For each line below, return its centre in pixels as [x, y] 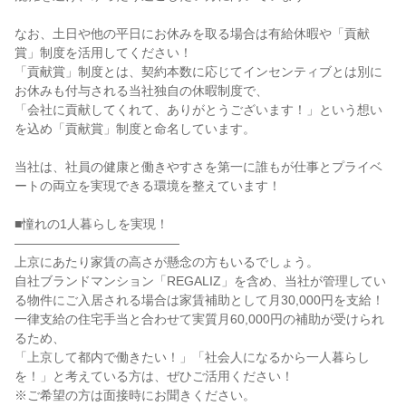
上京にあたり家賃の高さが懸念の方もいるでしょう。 [167, 262]
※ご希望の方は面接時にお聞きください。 [135, 395]
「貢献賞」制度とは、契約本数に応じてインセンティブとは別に [198, 72]
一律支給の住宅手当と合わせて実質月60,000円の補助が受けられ [199, 319]
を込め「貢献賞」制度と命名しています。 [135, 129]
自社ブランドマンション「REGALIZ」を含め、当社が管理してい [200, 281]
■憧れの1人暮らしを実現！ [92, 224]
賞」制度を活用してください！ [103, 53]
